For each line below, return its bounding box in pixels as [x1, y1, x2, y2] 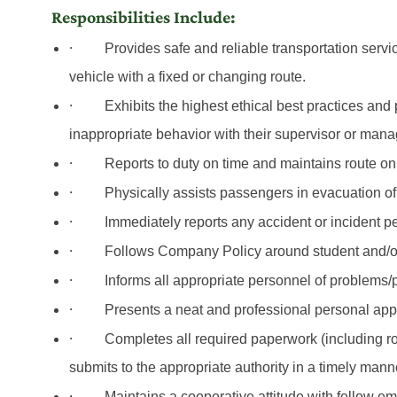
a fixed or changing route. [147, 69, 306, 85]
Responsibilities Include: [51, 7, 236, 27]
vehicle [69, 69, 118, 85]
